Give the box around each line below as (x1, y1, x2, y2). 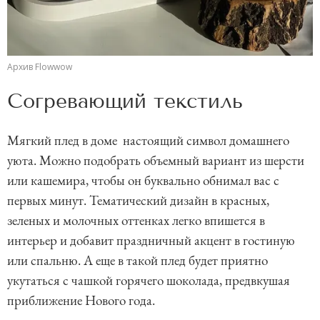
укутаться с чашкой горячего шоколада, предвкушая (7, 271, 290, 289)
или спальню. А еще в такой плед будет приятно (7, 251, 268, 269)
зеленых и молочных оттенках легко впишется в (7, 211, 265, 229)
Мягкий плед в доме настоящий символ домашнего (7, 131, 289, 149)
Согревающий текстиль (7, 89, 243, 113)
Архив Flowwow (7, 61, 72, 73)
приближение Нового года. (7, 291, 155, 309)
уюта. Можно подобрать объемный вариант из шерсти (7, 151, 304, 169)
